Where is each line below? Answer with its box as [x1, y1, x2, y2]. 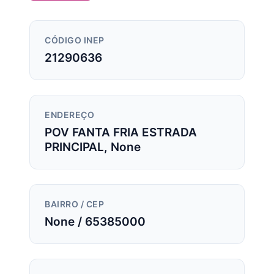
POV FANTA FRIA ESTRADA [45, 125, 197, 140]
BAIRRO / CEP [45, 199, 104, 210]
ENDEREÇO [45, 110, 94, 120]
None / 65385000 [45, 214, 146, 229]
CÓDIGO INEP [45, 35, 105, 46]
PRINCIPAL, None [45, 139, 141, 155]
